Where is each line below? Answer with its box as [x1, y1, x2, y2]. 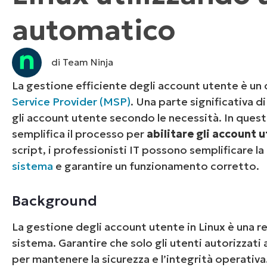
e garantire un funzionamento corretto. [53, 159, 260, 173]
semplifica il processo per [12, 126, 147, 141]
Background [12, 191, 98, 210]
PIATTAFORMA [96, 35, 162, 44]
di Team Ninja [51, 56, 114, 69]
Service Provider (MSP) [12, 94, 131, 108]
